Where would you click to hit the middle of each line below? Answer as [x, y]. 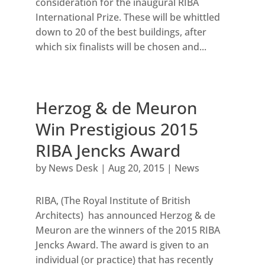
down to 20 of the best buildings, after [121, 32]
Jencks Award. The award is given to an [122, 245]
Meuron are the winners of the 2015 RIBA [127, 230]
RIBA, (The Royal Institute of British [113, 201]
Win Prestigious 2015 [117, 129]
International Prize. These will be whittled [127, 17]
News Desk [73, 168]
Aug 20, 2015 [136, 168]
